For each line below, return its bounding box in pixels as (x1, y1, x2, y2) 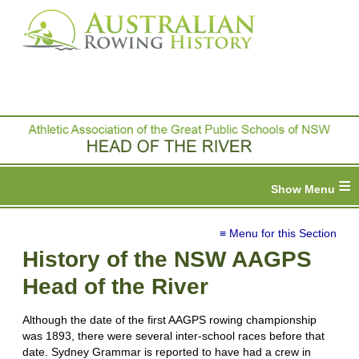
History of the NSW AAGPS (22, 247, 312, 272)
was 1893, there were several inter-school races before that (22, 329, 325, 343)
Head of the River (22, 274, 208, 300)
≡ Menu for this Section (220, 227, 337, 240)
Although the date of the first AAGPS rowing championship (22, 313, 317, 327)
